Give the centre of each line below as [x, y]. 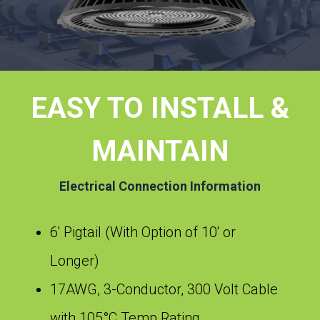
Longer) [75, 260]
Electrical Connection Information [160, 186]
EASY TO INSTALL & [160, 108]
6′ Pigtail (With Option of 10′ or [143, 232]
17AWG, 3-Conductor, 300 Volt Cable [164, 289]
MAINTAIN [160, 151]
